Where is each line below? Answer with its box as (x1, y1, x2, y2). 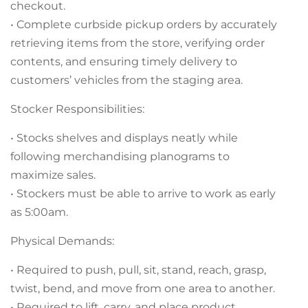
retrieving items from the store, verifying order (10, 36, 265, 49)
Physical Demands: (10, 234, 114, 247)
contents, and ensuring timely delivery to (10, 55, 237, 68)
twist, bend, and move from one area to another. (10, 282, 275, 295)
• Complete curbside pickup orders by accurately (10, 18, 277, 31)
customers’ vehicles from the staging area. (10, 74, 243, 87)
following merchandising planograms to (10, 150, 230, 163)
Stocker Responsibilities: (10, 102, 144, 115)
